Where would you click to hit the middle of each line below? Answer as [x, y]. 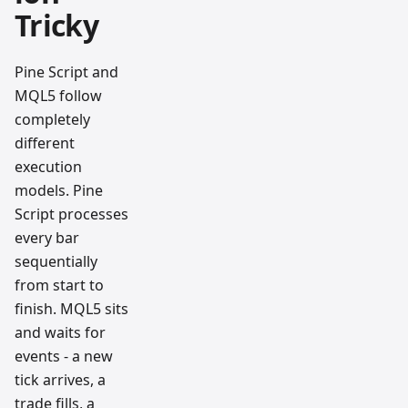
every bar [47, 237]
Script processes [71, 214]
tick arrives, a [60, 379]
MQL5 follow [58, 95]
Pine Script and [66, 71]
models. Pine [59, 190]
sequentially [56, 261]
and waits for [60, 332]
